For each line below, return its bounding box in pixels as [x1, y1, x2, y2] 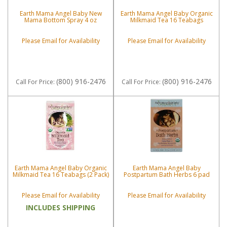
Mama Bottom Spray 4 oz [24, 16, 97, 25]
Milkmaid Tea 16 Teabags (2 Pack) [12, 170, 109, 179]
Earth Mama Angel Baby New [19, 9, 102, 18]
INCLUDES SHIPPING [26, 203, 95, 213]
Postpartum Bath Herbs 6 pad [123, 170, 210, 179]
